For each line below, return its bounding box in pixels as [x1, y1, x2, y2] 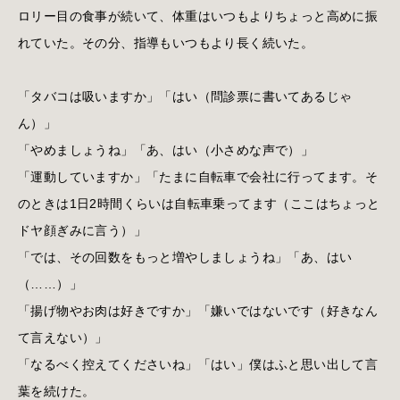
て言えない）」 [18, 329, 108, 345]
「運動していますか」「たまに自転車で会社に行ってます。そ [18, 169, 379, 184]
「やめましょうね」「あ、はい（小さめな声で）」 [18, 142, 314, 157]
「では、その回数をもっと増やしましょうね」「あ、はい [18, 249, 353, 264]
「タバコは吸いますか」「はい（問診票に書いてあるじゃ [18, 88, 353, 104]
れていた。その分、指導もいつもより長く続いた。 [18, 35, 314, 50]
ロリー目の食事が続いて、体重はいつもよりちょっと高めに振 [18, 8, 379, 23]
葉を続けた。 [18, 383, 96, 398]
